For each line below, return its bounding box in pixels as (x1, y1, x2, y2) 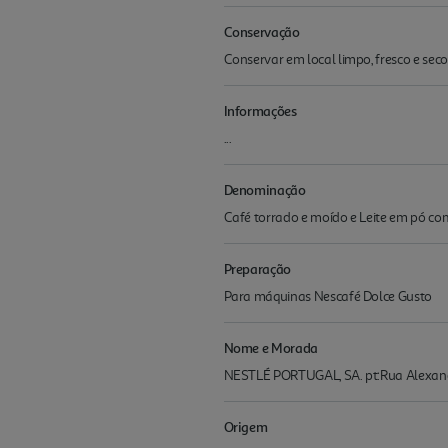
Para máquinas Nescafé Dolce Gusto (223, 288, 432, 305)
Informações (223, 102, 297, 119)
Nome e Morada (223, 339, 318, 356)
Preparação (223, 260, 292, 277)
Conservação (223, 23, 300, 40)
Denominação (223, 181, 306, 198)
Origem (223, 418, 268, 435)
